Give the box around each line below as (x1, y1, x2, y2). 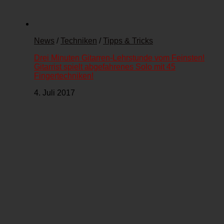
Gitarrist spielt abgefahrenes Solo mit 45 (34, 62, 175, 71)
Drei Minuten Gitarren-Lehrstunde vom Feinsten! (34, 53, 204, 62)
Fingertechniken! (34, 71, 93, 80)
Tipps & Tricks (103, 36, 153, 45)
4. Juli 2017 (34, 88, 75, 97)
